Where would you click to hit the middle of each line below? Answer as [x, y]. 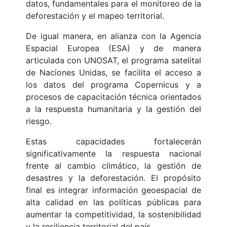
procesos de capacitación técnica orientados [113, 97]
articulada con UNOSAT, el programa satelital [113, 61]
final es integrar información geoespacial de [113, 190]
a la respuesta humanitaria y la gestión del [113, 109]
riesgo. [39, 121]
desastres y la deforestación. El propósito [113, 178]
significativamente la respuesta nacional [113, 154]
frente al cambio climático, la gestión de [113, 166]
